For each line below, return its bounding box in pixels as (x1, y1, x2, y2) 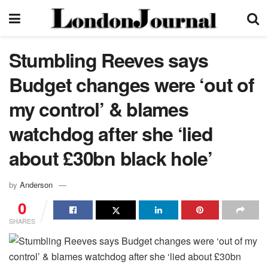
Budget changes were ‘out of (9, 71, 254, 98)
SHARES (9, 215, 35, 226)
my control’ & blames (9, 95, 188, 123)
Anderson (20, 178, 53, 190)
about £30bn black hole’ (9, 144, 212, 172)
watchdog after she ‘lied (9, 120, 213, 147)
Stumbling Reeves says (9, 46, 209, 74)
